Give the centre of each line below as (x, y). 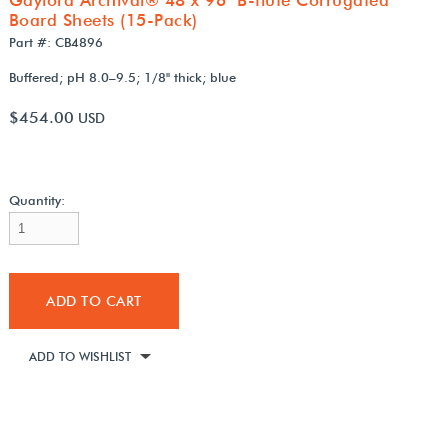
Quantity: (36, 199)
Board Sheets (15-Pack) (103, 19)
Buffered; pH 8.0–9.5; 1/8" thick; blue (122, 76)
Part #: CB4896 (55, 41)
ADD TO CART (94, 300)
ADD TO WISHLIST (79, 356)
